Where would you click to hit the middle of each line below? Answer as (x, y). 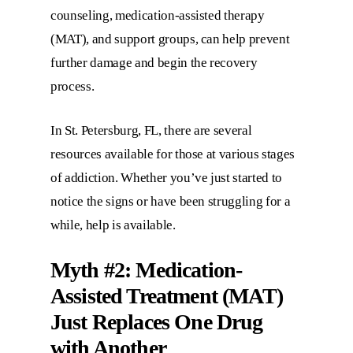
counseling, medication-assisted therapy (158, 16)
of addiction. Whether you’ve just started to (167, 177)
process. (74, 87)
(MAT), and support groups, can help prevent (170, 39)
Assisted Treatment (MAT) (167, 296)
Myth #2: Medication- (147, 270)
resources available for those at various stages (173, 154)
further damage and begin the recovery (154, 63)
